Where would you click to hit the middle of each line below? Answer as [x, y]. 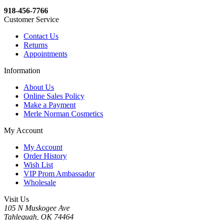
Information [22, 71]
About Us [39, 87]
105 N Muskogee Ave [37, 208]
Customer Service [31, 20]
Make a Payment [50, 105]
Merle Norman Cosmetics [63, 114]
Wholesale [40, 183]
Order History [45, 156]
